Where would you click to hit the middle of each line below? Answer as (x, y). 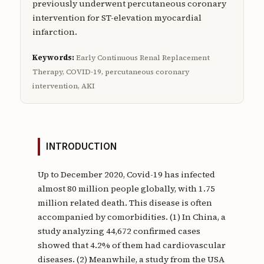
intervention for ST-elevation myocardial (117, 17)
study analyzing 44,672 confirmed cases (119, 231)
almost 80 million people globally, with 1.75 (126, 188)
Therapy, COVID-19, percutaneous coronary (110, 71)
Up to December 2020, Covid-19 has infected (126, 174)
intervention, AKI (63, 85)
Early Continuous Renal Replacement (142, 57)
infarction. (55, 32)
